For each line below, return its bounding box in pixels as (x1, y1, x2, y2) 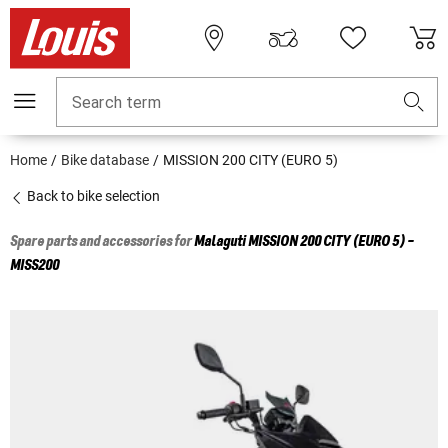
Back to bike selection (24, 188, 160, 205)
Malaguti (194, 234, 246, 251)
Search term (72, 93, 161, 113)
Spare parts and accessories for (10, 234, 194, 251)
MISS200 (10, 258, 59, 275)
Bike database (61, 152, 149, 169)
